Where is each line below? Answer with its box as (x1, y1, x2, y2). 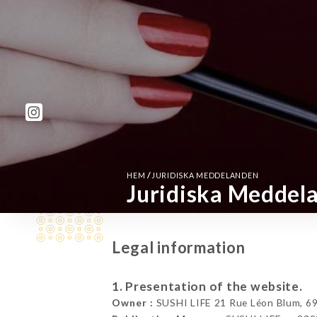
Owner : (111, 296, 154, 309)
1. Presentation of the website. (111, 278, 303, 294)
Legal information (111, 238, 246, 258)
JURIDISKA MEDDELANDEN (151, 171, 259, 180)
